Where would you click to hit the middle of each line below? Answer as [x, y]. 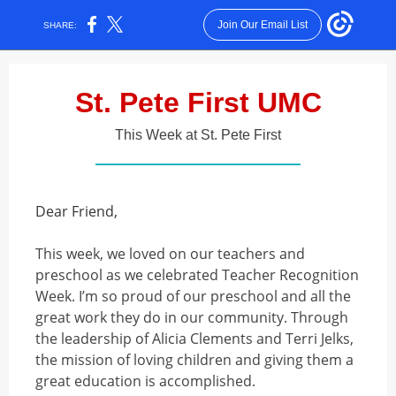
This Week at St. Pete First [198, 135]
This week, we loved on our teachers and [170, 254]
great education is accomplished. [145, 381]
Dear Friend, [76, 211]
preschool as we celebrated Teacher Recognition [197, 275]
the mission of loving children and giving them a [194, 360]
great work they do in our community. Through [192, 317]
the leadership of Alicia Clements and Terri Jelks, [194, 339]
